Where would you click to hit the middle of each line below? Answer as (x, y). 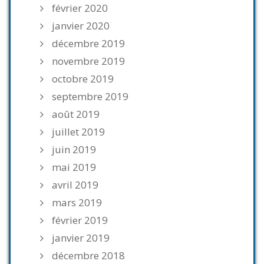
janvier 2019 (81, 238)
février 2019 (80, 220)
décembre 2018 (88, 255)
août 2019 (76, 114)
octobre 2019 (83, 79)
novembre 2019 (88, 61)
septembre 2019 (90, 96)
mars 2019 (77, 202)
